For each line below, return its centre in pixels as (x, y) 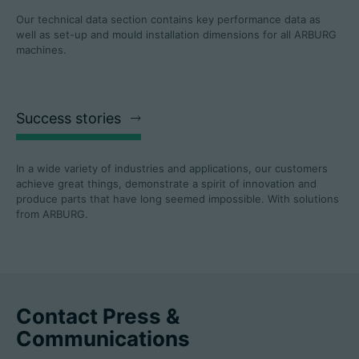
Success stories (69, 119)
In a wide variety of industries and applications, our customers (172, 169)
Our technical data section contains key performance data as (168, 20)
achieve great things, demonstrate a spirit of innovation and (166, 184)
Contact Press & (98, 317)
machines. (41, 50)
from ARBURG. (52, 214)
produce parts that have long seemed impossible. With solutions (177, 199)
